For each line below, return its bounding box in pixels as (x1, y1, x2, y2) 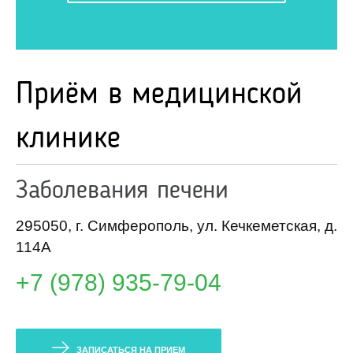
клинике (16, 123, 121, 154)
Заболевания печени (16, 177, 229, 204)
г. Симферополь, (76, 217, 193, 234)
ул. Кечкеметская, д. (197, 217, 337, 234)
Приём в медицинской (16, 79, 303, 110)
